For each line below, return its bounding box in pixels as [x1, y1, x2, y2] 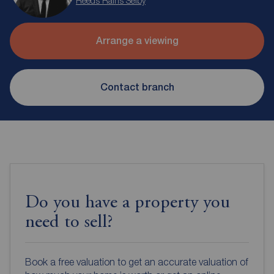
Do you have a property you [25, 193, 230, 212]
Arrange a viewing [95, 35, 179, 47]
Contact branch [100, 81, 174, 94]
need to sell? [25, 213, 113, 232]
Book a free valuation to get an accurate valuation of [25, 256, 248, 267]
